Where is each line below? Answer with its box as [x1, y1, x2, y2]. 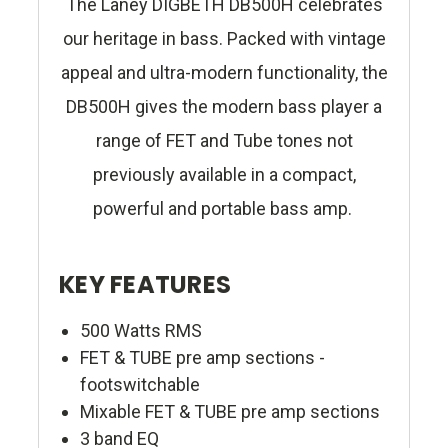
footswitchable [79, 374, 200, 396]
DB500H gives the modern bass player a [66, 96, 382, 118]
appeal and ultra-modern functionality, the [60, 62, 388, 84]
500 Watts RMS [79, 320, 202, 342]
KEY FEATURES [59, 268, 231, 302]
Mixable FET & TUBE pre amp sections [79, 401, 380, 423]
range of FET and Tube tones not [95, 130, 353, 152]
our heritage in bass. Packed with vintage [62, 28, 386, 50]
